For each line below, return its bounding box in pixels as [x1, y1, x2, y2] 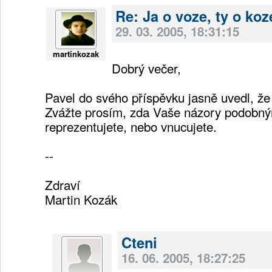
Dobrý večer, [112, 58, 181, 77]
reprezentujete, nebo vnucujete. [45, 117, 217, 135]
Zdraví [45, 175, 80, 194]
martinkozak [53, 47, 99, 59]
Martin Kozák [45, 189, 117, 208]
